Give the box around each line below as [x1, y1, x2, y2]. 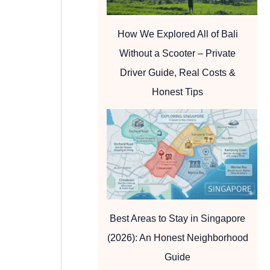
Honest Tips [152, 86, 203, 97]
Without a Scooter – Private [119, 48, 236, 58]
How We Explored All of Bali [117, 28, 238, 39]
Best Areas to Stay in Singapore [110, 213, 245, 224]
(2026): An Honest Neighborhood [107, 232, 248, 243]
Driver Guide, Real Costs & [119, 67, 236, 78]
